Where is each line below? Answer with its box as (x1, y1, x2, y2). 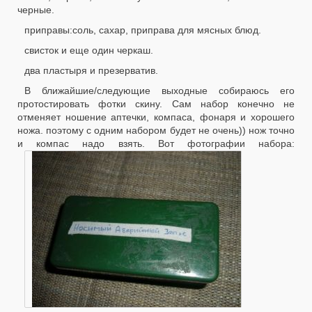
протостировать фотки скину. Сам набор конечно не (17, 98, 295, 109)
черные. (17, 4, 54, 15)
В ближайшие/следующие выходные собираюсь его (24, 85, 295, 96)
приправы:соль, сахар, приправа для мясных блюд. (24, 24, 261, 36)
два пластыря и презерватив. (24, 65, 158, 76)
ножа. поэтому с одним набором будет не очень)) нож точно (17, 125, 295, 136)
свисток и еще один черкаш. (24, 45, 153, 56)
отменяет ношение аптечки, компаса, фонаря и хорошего (17, 111, 295, 123)
